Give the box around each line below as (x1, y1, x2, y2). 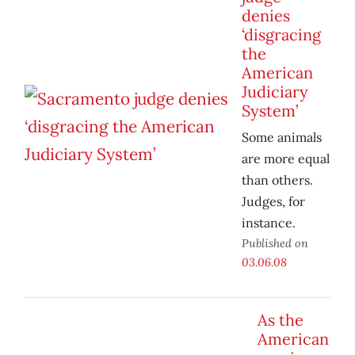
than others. (242, 172, 313, 189)
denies (242, 6, 290, 26)
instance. (242, 215, 296, 231)
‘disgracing (242, 25, 321, 45)
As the (258, 310, 303, 330)
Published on (242, 235, 308, 251)
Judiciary (242, 82, 308, 102)
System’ (242, 101, 298, 121)
